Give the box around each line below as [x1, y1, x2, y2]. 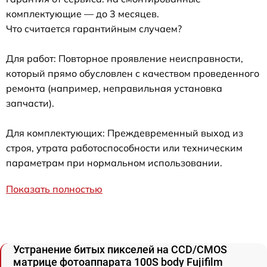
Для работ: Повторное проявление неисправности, [6, 52, 243, 65]
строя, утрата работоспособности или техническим [6, 142, 243, 154]
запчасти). [6, 97, 54, 110]
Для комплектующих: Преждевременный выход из [6, 127, 243, 139]
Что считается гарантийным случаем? [6, 23, 182, 35]
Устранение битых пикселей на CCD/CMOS [13, 243, 227, 256]
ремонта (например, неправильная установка [6, 82, 222, 95]
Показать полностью [6, 183, 103, 195]
